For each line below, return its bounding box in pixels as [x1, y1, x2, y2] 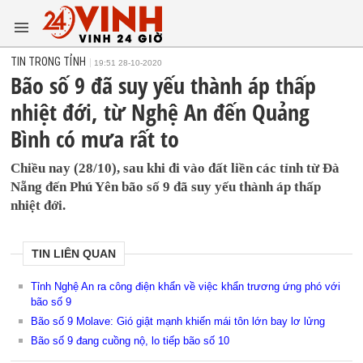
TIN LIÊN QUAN [32, 247, 117, 260]
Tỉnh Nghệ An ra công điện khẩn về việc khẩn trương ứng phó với [31, 280, 341, 293]
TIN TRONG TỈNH [11, 55, 87, 68]
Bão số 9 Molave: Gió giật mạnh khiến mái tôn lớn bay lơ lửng [31, 315, 326, 327]
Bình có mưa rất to [11, 123, 180, 154]
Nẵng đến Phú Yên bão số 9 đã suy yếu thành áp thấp [11, 179, 322, 194]
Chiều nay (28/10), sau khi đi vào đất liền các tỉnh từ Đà [11, 160, 340, 176]
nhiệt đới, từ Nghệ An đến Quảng [11, 96, 310, 127]
